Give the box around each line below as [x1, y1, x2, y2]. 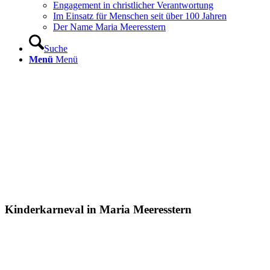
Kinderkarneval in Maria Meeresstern [5, 202, 192, 216]
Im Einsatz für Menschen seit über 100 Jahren [53, 11, 227, 21]
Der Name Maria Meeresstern [53, 22, 166, 32]
